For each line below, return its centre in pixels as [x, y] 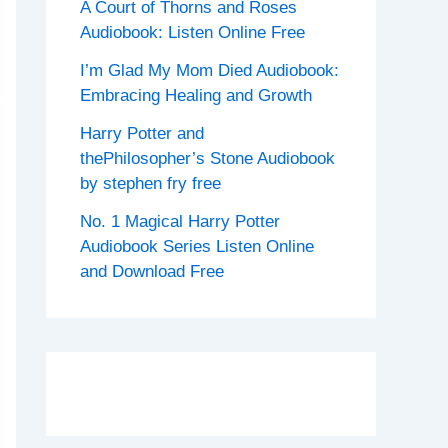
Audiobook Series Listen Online [197, 246]
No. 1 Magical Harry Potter [180, 221]
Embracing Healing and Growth [196, 96]
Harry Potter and [142, 133]
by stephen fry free [150, 183]
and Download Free [152, 271]
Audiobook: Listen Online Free [192, 33]
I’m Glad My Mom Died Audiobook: [209, 71]
